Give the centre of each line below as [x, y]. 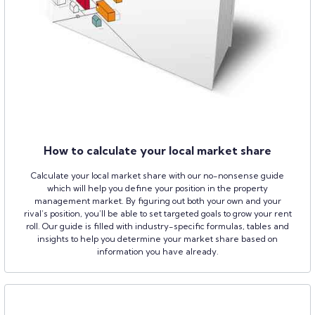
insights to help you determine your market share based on [157, 238]
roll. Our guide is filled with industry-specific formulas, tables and [157, 226]
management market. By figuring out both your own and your [157, 200]
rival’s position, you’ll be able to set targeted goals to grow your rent [157, 213]
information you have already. [157, 251]
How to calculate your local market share [157, 150]
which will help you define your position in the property [157, 188]
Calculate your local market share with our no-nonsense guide [157, 175]
